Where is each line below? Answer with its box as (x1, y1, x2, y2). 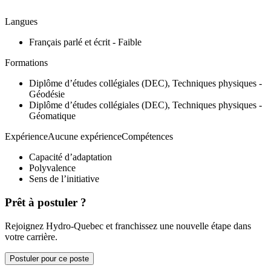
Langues (5, 16, 38, 27)
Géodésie (29, 89, 65, 100)
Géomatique (29, 111, 76, 122)
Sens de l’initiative (29, 174, 99, 184)
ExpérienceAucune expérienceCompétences (5, 131, 173, 142)
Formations (5, 57, 48, 68)
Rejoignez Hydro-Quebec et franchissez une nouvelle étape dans (5, 220, 251, 231)
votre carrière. (5, 231, 57, 242)
